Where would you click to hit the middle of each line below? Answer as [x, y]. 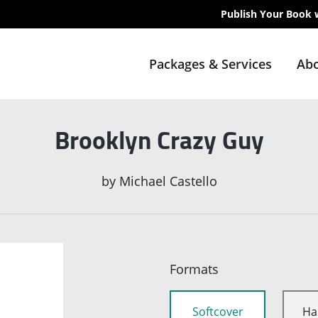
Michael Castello [168, 181]
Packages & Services [210, 64]
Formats [194, 269]
